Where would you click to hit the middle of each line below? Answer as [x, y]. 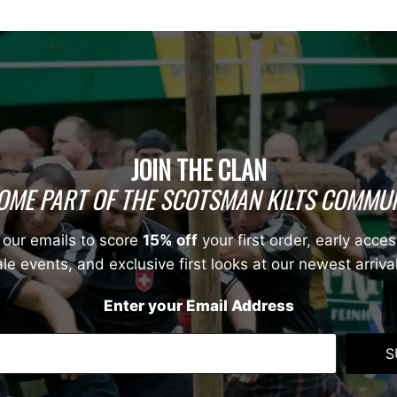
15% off [170, 241]
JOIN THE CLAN [198, 170]
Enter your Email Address [198, 306]
